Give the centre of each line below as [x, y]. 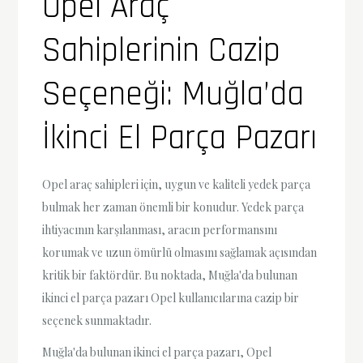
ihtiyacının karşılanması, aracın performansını [160, 230]
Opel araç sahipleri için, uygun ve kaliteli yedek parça [177, 185]
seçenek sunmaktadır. [97, 321]
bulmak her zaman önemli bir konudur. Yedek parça [173, 207]
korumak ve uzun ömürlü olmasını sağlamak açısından [180, 253]
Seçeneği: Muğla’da [173, 95]
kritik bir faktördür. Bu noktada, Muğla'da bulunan [170, 275]
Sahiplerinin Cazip [162, 51]
